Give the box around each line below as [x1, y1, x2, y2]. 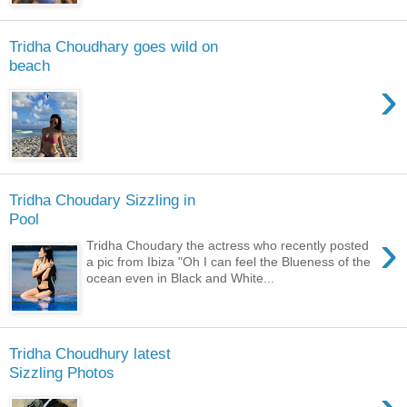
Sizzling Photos [9, 363, 114, 382]
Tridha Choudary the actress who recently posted [86, 237, 370, 253]
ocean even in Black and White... [86, 270, 275, 285]
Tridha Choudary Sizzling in [9, 191, 195, 210]
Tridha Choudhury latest [9, 344, 171, 363]
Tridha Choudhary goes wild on [9, 37, 218, 56]
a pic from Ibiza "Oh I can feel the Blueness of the [86, 253, 372, 269]
